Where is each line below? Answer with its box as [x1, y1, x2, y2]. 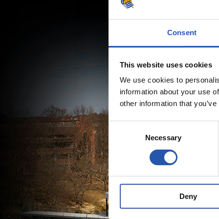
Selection [108, 133, 138, 142]
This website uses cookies [119, 60, 212, 69]
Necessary [145, 133, 181, 142]
